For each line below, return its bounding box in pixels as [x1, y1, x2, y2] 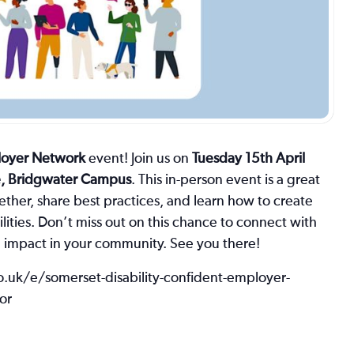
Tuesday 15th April [192, 152, 305, 167]
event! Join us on [85, 152, 192, 167]
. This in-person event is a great [131, 173, 320, 188]
